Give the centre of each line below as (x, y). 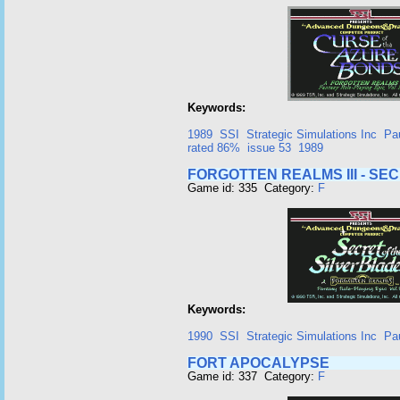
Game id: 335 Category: (253, 188)
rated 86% (214, 148)
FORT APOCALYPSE (258, 363)
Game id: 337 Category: (253, 376)
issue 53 (269, 148)
